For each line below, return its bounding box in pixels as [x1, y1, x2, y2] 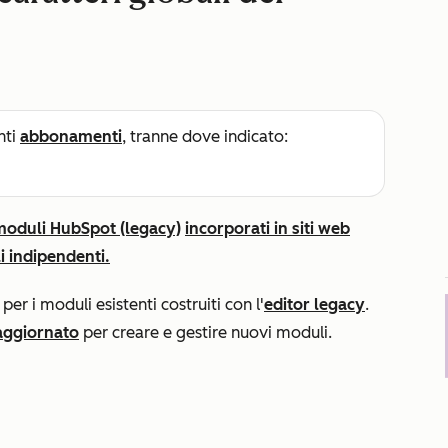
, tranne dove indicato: [122, 127, 288, 146]
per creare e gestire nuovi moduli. [79, 323, 332, 342]
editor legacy [264, 295, 365, 314]
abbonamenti [20, 127, 122, 146]
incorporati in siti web [185, 219, 350, 238]
